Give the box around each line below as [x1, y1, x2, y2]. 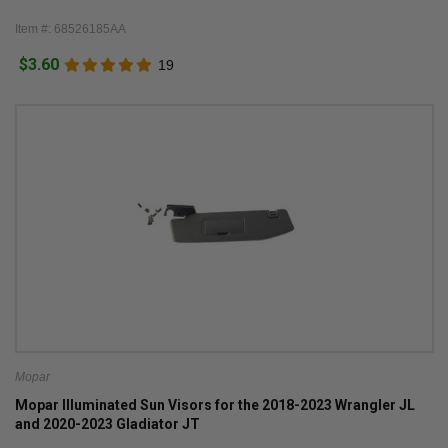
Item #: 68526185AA [14, 22, 126, 36]
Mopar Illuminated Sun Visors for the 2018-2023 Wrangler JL [14, 396, 415, 413]
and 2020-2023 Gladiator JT [14, 415, 200, 432]
